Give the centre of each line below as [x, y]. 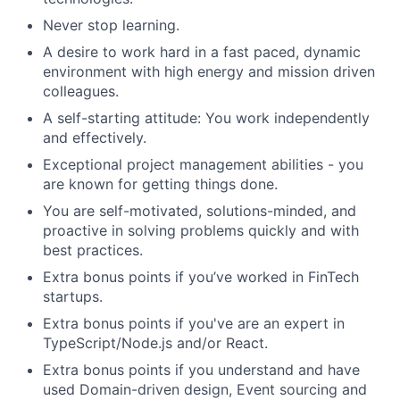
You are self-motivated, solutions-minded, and [200, 210]
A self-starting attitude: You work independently [206, 117]
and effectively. [95, 137]
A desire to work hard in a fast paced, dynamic [202, 51]
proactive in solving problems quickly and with [201, 230]
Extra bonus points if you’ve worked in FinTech [201, 276]
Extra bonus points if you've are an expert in [194, 323]
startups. [73, 296]
